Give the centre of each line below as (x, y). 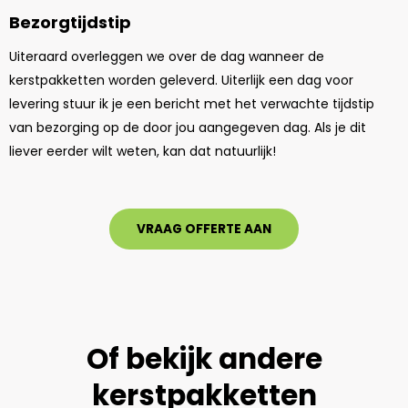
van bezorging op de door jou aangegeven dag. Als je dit (188, 128)
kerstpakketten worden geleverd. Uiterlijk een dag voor (181, 81)
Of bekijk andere (204, 359)
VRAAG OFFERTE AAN (204, 229)
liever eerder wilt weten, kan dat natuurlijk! (144, 152)
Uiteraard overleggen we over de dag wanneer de (167, 57)
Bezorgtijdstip (72, 23)
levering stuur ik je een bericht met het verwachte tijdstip (192, 104)
